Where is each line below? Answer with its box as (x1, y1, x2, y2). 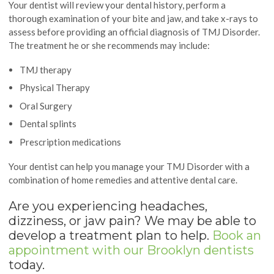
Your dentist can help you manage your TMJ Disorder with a (9, 160, 250, 172)
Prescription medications (20, 136, 122, 147)
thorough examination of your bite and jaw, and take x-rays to (9, 12, 259, 24)
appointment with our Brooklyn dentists (9, 242, 254, 257)
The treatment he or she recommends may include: (9, 39, 210, 51)
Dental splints (20, 118, 77, 130)
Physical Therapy (20, 82, 91, 94)
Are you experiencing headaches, (9, 198, 208, 213)
